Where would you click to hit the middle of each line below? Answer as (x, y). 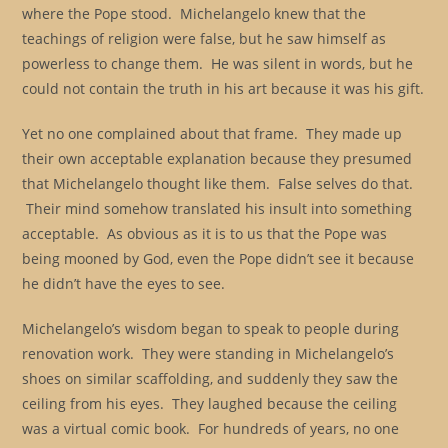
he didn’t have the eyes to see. (124, 283)
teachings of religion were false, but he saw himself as (204, 38)
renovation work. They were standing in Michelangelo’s (208, 353)
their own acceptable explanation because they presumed (217, 158)
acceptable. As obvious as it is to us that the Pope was (205, 233)
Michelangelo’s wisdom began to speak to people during (211, 328)
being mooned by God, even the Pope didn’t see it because (218, 258)
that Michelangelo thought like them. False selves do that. (218, 183)
